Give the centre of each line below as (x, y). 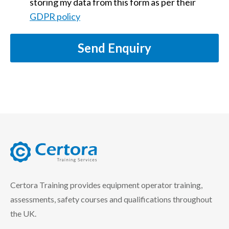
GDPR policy (55, 16)
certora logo (31, 168)
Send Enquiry (114, 48)
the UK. (23, 214)
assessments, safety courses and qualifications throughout (111, 199)
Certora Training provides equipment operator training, (106, 185)
